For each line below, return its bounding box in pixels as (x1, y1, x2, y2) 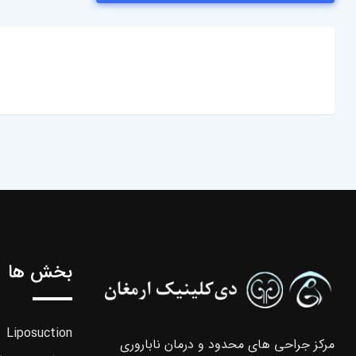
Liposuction (6, 323, 72, 343)
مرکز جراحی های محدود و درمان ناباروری (120, 334, 335, 354)
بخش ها (8, 257, 72, 287)
